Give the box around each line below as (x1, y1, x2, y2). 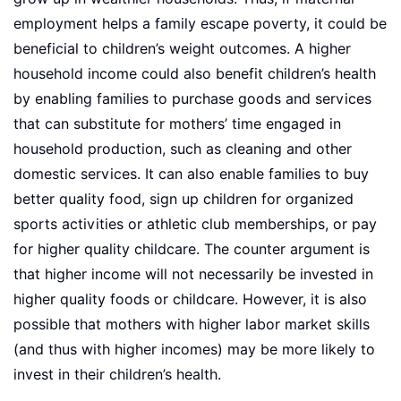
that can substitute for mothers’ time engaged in (13, 115, 341, 133)
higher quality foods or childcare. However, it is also (13, 291, 367, 309)
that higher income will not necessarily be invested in (13, 266, 373, 284)
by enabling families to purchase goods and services (13, 90, 371, 108)
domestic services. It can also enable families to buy (13, 166, 369, 183)
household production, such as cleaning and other (13, 141, 352, 158)
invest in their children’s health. (13, 366, 221, 384)
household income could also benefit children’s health (13, 65, 376, 83)
